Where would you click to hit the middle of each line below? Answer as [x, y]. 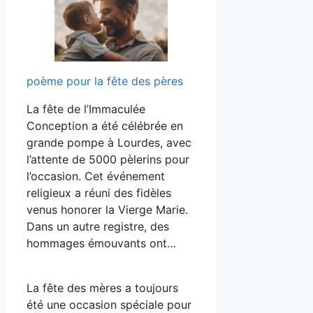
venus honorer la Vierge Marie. [107, 210]
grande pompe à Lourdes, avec [109, 143]
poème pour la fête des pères [105, 81]
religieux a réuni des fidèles [99, 193]
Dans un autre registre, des [98, 227]
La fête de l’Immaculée [86, 109]
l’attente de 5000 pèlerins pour [108, 160]
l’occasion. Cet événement [96, 176]
